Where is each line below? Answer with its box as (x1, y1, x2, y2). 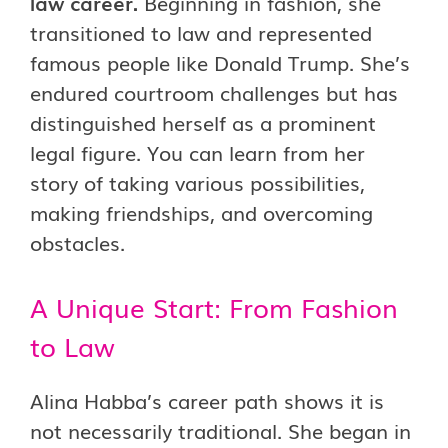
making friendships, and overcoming (30, 197, 373, 227)
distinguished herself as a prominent (30, 107, 376, 137)
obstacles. (30, 227, 125, 257)
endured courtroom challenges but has (30, 77, 398, 107)
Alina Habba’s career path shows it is (30, 385, 384, 415)
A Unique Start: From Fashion (30, 287, 398, 326)
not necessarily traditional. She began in (30, 415, 411, 445)
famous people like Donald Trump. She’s (30, 47, 410, 77)
